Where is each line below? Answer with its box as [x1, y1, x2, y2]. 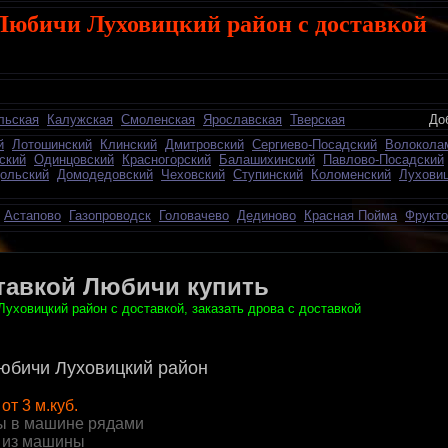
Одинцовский [34, 152, 114, 167]
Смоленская [121, 112, 195, 127]
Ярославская [203, 112, 282, 127]
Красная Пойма [304, 208, 397, 223]
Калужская [47, 112, 113, 127]
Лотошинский [12, 137, 92, 152]
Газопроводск [69, 208, 151, 223]
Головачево [159, 208, 229, 223]
